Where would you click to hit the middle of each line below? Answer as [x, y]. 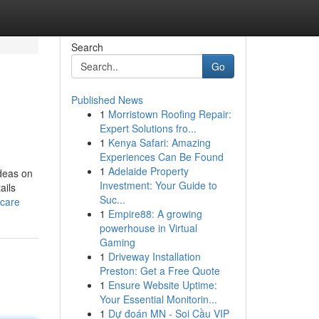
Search [87, 47]
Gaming [117, 242]
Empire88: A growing [155, 214]
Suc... [112, 199]
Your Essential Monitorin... [158, 299]
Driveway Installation [154, 256]
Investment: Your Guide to [158, 185]
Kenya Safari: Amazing [159, 142]
